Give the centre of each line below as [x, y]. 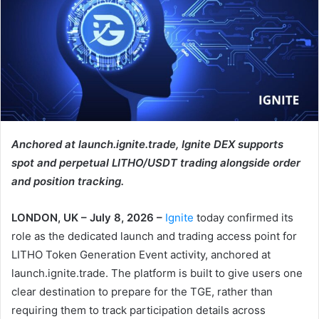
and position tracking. [68, 181]
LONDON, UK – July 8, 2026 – [88, 217]
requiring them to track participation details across [138, 310]
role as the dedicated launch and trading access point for [154, 236]
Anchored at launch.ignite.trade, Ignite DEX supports [147, 144]
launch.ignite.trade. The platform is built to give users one [157, 273]
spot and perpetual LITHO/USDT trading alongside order [156, 162]
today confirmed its [244, 217]
